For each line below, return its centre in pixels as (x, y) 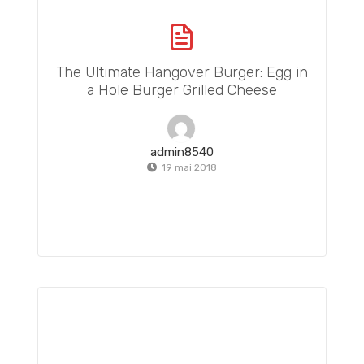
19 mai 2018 (189, 167)
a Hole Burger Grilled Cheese (182, 90)
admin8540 (182, 152)
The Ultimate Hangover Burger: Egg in (182, 72)
